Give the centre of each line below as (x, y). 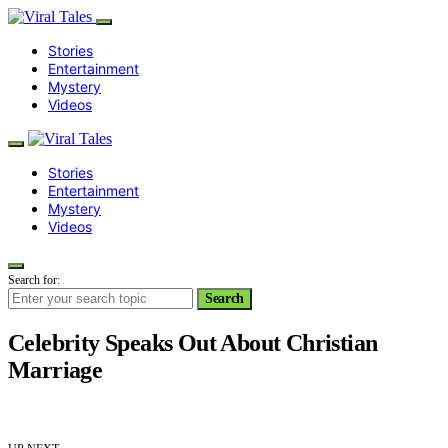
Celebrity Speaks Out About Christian (193, 342)
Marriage (55, 369)
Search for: (34, 280)
